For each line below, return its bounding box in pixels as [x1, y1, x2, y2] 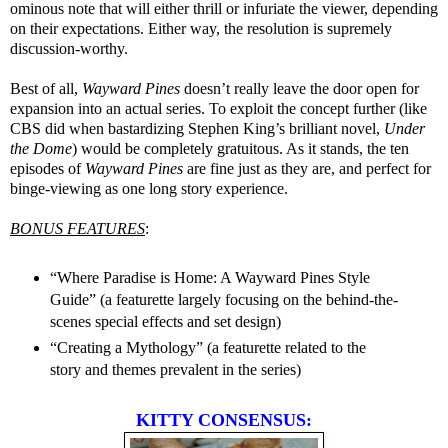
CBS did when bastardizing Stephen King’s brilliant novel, [10, 120, 384, 138]
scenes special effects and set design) [49, 312, 281, 330]
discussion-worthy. [10, 40, 128, 58]
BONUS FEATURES [10, 220, 145, 238]
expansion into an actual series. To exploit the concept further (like [10, 100, 427, 118]
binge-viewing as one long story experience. [10, 180, 288, 198]
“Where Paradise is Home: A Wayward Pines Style [49, 268, 370, 286]
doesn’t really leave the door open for [184, 80, 419, 98]
